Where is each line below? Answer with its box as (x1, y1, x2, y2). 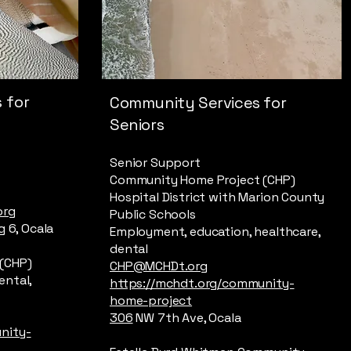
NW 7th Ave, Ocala (132, 309, 241, 326)
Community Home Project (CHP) (110, 172, 295, 188)
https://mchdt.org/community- (110, 275, 295, 291)
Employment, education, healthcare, (110, 223, 320, 240)
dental (110, 241, 149, 257)
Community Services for (110, 92, 287, 113)
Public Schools (110, 206, 196, 223)
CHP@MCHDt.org (110, 258, 208, 274)
